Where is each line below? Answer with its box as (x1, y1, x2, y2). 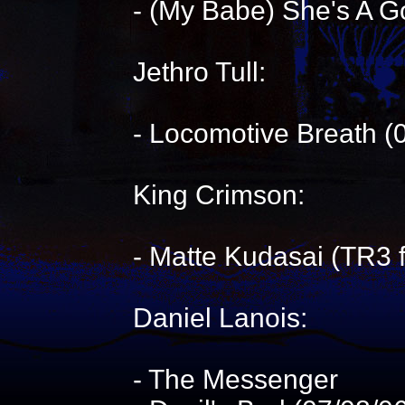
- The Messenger (132, 364, 338, 394)
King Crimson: (132, 180, 305, 210)
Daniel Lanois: (132, 303, 307, 333)
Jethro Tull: (132, 57, 266, 87)
